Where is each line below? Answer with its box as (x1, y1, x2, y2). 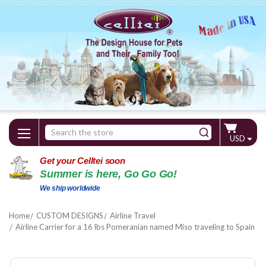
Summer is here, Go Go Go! (40, 167, 177, 180)
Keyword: (45, 138, 82, 148)
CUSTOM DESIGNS (36, 210, 103, 220)
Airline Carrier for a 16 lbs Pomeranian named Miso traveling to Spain (15, 221, 255, 232)
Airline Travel (109, 210, 156, 220)
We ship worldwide (40, 183, 100, 192)
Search (45, 125, 71, 136)
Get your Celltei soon (40, 156, 125, 166)
